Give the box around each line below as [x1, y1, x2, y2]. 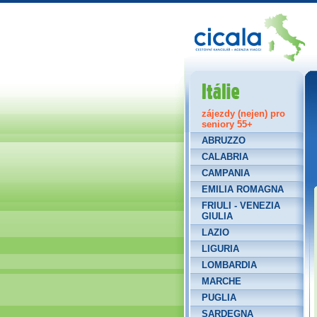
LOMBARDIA [202, 260, 257, 270]
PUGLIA [202, 292, 236, 303]
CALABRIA [202, 151, 248, 162]
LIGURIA [202, 243, 239, 254]
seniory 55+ [202, 119, 253, 129]
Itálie [202, 71, 236, 88]
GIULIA [202, 211, 233, 221]
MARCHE [202, 276, 241, 287]
